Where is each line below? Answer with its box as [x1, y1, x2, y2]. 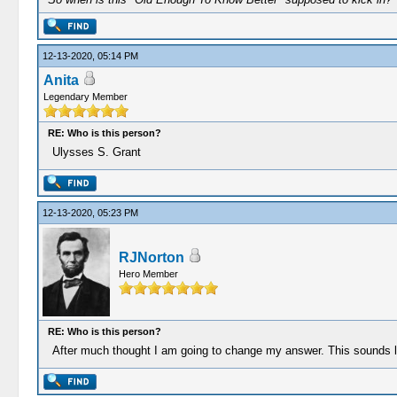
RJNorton [118, 250, 184, 265]
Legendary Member [43, 91, 128, 102]
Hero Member [118, 269, 178, 279]
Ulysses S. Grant [51, 145, 141, 159]
